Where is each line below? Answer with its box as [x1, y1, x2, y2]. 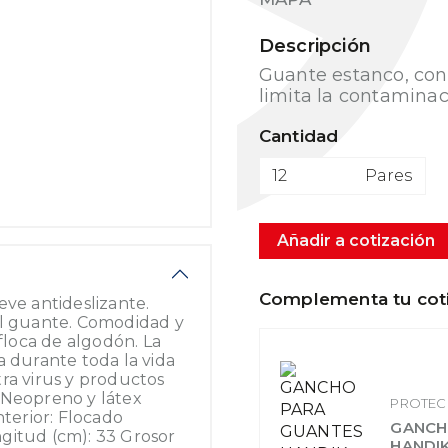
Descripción [258, 35, 371, 57]
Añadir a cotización [276, 231, 435, 250]
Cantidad [258, 126, 339, 146]
